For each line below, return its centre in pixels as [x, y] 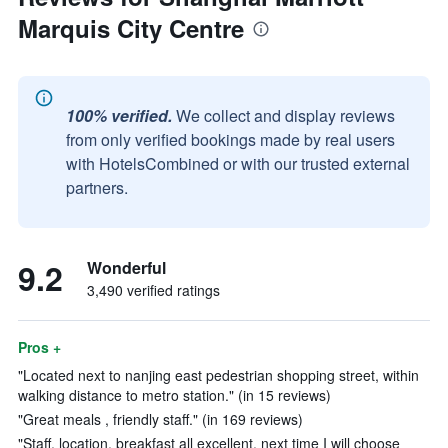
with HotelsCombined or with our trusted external [238, 163]
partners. [97, 187]
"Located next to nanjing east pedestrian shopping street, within [218, 375]
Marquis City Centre [131, 28]
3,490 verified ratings [153, 290]
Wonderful [126, 267]
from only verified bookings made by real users [230, 139]
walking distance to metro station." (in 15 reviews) [174, 395]
